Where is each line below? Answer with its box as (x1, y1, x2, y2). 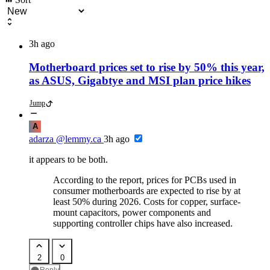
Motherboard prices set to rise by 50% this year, (29, 60, 265, 74)
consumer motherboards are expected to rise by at (53, 186, 240, 196)
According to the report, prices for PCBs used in (53, 175, 236, 186)
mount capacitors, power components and (53, 207, 211, 218)
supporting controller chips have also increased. (53, 218, 233, 229)
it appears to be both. (29, 154, 108, 165)
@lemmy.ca (56, 134, 101, 145)
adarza (29, 134, 54, 145)
